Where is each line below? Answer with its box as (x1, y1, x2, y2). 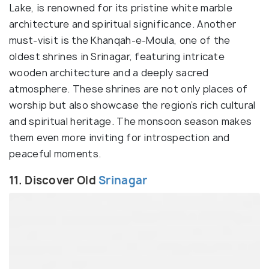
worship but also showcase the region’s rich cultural (9, 98, 256, 112)
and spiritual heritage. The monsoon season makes (9, 114, 252, 128)
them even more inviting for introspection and (9, 130, 230, 144)
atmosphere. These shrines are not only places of (9, 82, 248, 95)
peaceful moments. (9, 147, 101, 160)
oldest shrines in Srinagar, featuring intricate (9, 49, 225, 63)
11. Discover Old (9, 172, 99, 188)
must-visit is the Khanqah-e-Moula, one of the (9, 33, 231, 47)
